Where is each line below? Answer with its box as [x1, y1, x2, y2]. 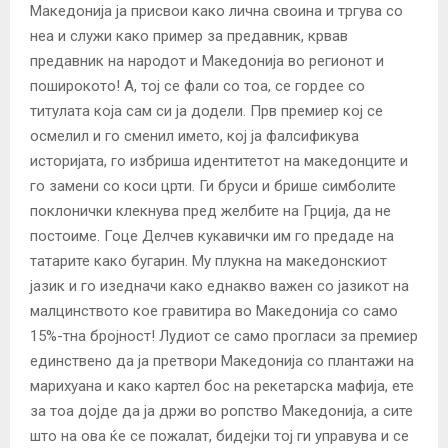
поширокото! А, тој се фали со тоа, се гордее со [30, 77, 365, 96]
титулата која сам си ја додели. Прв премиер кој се [30, 102, 383, 121]
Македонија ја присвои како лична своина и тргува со [30, 2, 403, 21]
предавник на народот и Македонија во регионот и [30, 52, 384, 71]
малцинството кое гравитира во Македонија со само [30, 302, 398, 321]
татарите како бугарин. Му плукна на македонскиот [30, 252, 387, 271]
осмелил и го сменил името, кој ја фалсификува [30, 127, 359, 146]
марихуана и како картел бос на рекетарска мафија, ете [30, 377, 414, 396]
